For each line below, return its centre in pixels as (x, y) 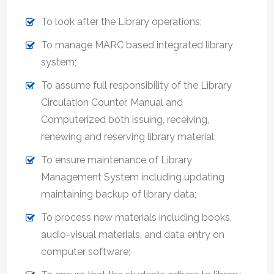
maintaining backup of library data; (119, 194)
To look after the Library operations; (121, 21)
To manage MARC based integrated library (137, 45)
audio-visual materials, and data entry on (133, 234)
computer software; (86, 251)
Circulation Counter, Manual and (112, 102)
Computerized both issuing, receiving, (125, 119)
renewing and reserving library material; (128, 136)
